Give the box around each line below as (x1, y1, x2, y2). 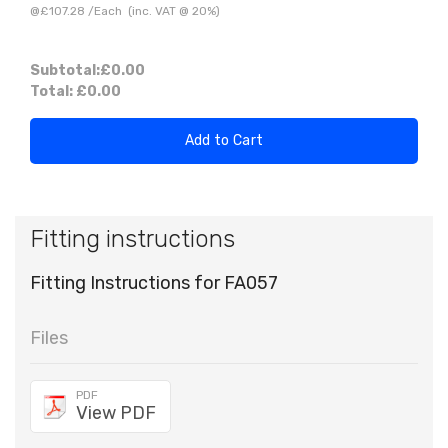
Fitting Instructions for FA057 (30, 272, 278, 295)
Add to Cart (184, 132, 264, 150)
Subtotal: (30, 62, 100, 80)
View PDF (76, 402, 156, 425)
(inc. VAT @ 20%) (122, 4, 220, 19)
